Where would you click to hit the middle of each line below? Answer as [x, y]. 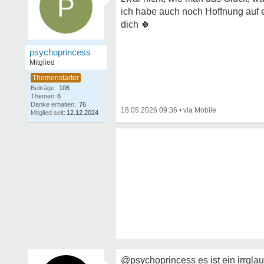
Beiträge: [43, 88]
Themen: [43, 96]
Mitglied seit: [48, 113]
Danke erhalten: [53, 104]
